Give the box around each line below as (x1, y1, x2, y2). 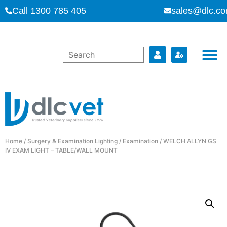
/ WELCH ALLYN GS (158, 137, 216, 145)
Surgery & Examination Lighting (27, 137, 118, 145)
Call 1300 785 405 (12, 6, 86, 16)
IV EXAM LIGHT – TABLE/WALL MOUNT (5, 146, 118, 154)
